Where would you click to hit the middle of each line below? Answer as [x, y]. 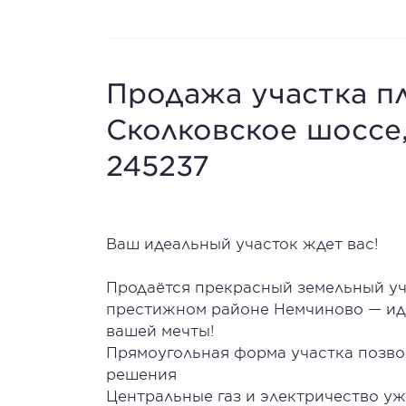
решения [146, 373]
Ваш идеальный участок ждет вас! [245, 243]
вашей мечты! [160, 330]
